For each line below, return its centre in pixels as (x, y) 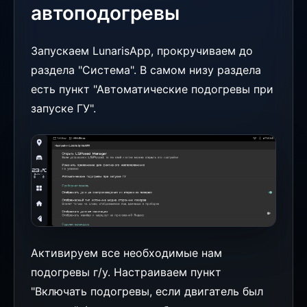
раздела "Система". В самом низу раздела (146, 70)
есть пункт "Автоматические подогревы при (152, 89)
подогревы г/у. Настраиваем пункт (126, 272)
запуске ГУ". (63, 108)
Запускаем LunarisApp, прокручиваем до (142, 50)
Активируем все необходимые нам (126, 253)
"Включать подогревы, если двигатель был (147, 292)
